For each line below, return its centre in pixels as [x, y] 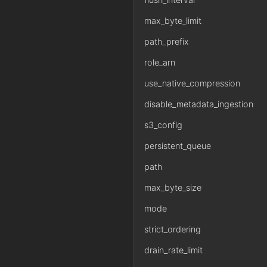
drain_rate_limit [173, 250]
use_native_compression [192, 83]
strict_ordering [173, 229]
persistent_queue [178, 146]
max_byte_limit [173, 21]
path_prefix [167, 41]
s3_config [163, 125]
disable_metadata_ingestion [199, 104]
